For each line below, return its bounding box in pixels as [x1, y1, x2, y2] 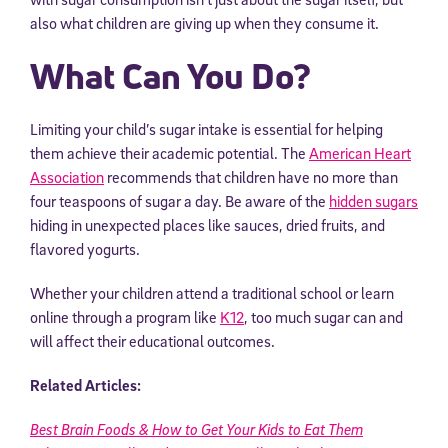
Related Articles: [30, 375, 141, 396]
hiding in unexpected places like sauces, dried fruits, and [30, 215, 385, 236]
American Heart [309, 143, 411, 164]
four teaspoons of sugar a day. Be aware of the [30, 191, 329, 212]
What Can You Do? [30, 52, 311, 101]
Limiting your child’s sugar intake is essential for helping [30, 119, 383, 140]
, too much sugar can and [244, 307, 403, 328]
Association [30, 167, 104, 188]
